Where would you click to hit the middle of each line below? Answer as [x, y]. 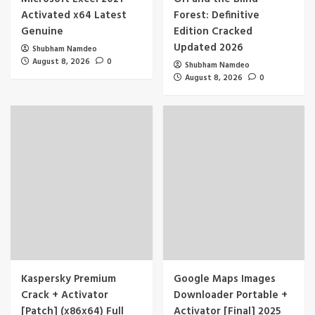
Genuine [42, 31]
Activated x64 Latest [74, 15]
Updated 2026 [208, 47]
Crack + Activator [65, 295]
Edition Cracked [213, 31]
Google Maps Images [224, 279]
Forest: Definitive [216, 15]
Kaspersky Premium [69, 279]
